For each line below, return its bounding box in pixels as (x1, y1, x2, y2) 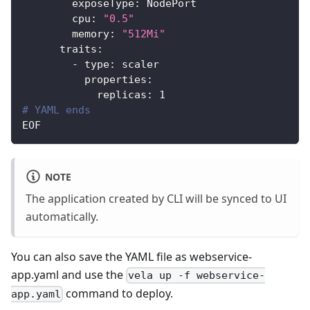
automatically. (26, 208, 98, 224)
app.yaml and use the (11, 266, 126, 282)
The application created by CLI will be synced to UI (26, 190, 286, 206)
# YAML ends (22, 103, 91, 116)
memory (72, 27, 109, 40)
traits (60, 42, 97, 55)
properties (84, 73, 147, 86)
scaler (116, 57, 159, 71)
